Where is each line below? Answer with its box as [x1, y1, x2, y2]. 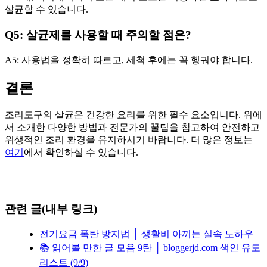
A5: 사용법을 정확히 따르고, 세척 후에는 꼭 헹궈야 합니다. [5, 54, 253, 65]
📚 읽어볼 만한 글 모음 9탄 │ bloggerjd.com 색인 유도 [39, 242, 260, 253]
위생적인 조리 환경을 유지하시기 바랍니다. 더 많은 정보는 [5, 135, 253, 145]
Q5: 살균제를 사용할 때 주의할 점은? [5, 28, 191, 41]
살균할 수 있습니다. [5, 4, 88, 15]
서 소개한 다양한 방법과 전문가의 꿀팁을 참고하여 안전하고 [5, 122, 260, 133]
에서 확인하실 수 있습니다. [24, 147, 138, 158]
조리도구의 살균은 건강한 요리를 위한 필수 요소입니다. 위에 [5, 110, 262, 120]
